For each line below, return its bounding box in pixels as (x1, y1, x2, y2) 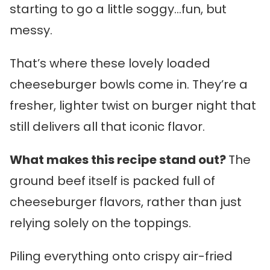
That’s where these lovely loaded (10, 55, 210, 72)
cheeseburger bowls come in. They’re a (10, 76, 248, 93)
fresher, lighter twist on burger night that (10, 97, 256, 114)
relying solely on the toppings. (10, 215, 191, 231)
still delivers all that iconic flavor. (10, 118, 205, 135)
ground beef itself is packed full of (10, 172, 215, 189)
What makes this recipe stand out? (10, 151, 228, 168)
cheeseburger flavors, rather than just (10, 193, 242, 210)
